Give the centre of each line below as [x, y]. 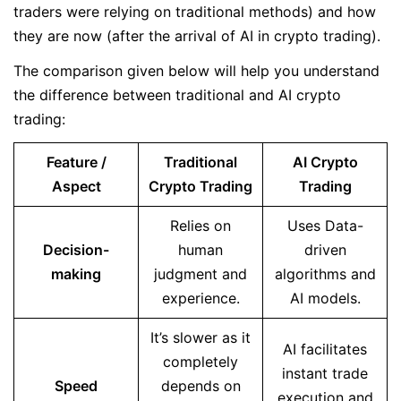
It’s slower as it [200, 337]
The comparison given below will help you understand [196, 71]
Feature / [76, 162]
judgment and [200, 274]
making [76, 274]
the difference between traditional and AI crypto [177, 95]
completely [200, 362]
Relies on [200, 226]
